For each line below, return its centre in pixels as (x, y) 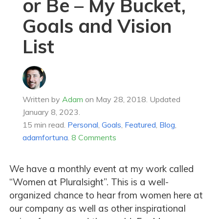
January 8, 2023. (51, 112)
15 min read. (44, 125)
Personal (83, 125)
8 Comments (94, 138)
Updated (165, 99)
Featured (140, 125)
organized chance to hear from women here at (106, 195)
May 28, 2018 (121, 99)
